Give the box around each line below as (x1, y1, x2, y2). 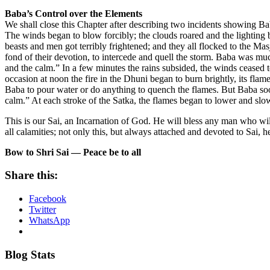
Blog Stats (5, 248, 55, 261)
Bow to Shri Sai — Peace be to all (5, 146, 141, 157)
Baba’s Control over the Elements (5, 8, 142, 19)
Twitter (29, 204, 56, 215)
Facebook (29, 193, 66, 204)
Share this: (5, 169, 58, 182)
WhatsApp (29, 215, 70, 226)
